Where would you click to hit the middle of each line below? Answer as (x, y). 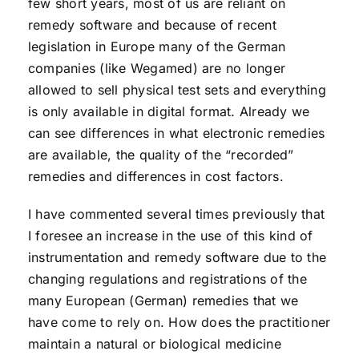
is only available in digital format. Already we (169, 111)
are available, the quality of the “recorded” (161, 155)
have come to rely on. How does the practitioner (179, 322)
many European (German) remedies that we (163, 301)
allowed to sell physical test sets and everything (177, 90)
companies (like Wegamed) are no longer (157, 68)
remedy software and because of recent (152, 25)
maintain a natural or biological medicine (154, 344)
